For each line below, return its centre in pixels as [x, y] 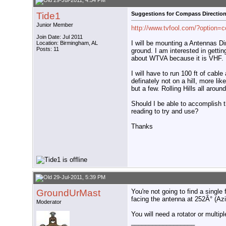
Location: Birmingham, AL [67, 43]
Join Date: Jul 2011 [60, 37]
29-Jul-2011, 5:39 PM [79, 177]
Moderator [49, 202]
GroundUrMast [68, 193]
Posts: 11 [48, 49]
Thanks [142, 126]
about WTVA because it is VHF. [177, 58]
